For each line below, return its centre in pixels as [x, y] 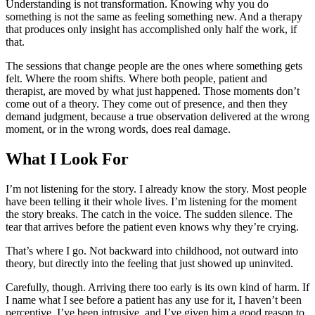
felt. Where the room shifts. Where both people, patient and [136, 78]
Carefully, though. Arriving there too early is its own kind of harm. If [157, 287]
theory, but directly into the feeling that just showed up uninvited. [149, 263]
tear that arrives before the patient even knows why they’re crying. [152, 226]
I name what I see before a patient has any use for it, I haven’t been [154, 300]
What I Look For [67, 159]
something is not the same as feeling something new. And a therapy [154, 16]
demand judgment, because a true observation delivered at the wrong [157, 116]
